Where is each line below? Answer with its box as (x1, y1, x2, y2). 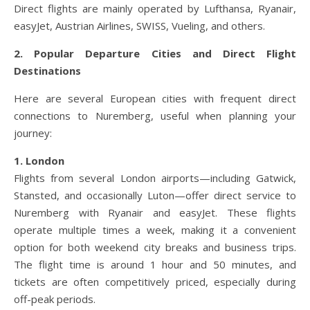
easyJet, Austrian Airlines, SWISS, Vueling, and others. (14, 18, 265, 33)
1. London (14, 153, 64, 167)
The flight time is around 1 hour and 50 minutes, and (14, 257, 296, 271)
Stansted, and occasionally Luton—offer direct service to (14, 188, 296, 202)
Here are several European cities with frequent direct (14, 91, 296, 105)
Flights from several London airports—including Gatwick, (14, 170, 296, 185)
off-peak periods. (14, 291, 95, 306)
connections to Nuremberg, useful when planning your (14, 108, 296, 122)
